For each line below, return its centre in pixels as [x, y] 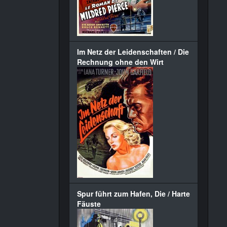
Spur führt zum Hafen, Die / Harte [134, 194]
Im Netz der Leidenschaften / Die [133, 52]
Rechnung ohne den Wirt [120, 62]
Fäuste [89, 204]
